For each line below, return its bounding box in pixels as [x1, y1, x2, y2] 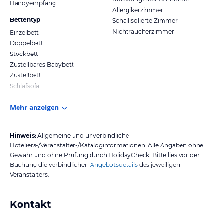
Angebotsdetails [90, 161, 138, 168]
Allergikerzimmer [112, 6, 163, 14]
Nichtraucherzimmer [112, 27, 174, 35]
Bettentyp [10, 16, 40, 23]
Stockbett [10, 50, 38, 57]
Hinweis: [10, 131, 36, 139]
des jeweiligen [138, 161, 180, 168]
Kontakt [10, 198, 51, 210]
